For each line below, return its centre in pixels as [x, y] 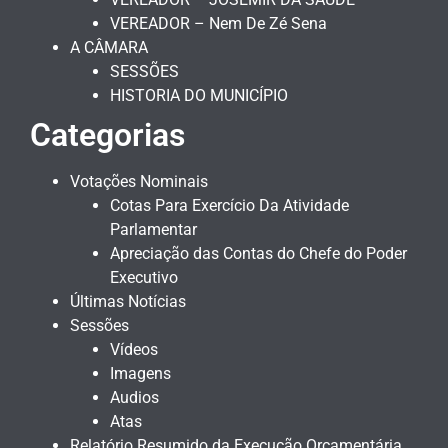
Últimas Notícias [128, 301]
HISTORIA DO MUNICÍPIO [199, 95]
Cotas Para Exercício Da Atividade [229, 205]
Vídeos [134, 349]
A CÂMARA [109, 47]
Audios [134, 397]
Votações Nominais [139, 181]
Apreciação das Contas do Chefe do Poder [258, 253]
